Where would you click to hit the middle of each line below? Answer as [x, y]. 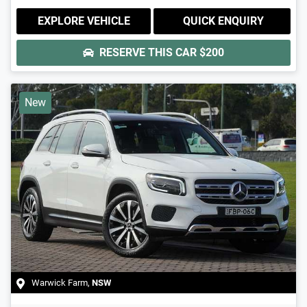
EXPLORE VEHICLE [84, 21]
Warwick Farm [60, 282]
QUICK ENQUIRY [223, 21]
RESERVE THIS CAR [149, 53]
